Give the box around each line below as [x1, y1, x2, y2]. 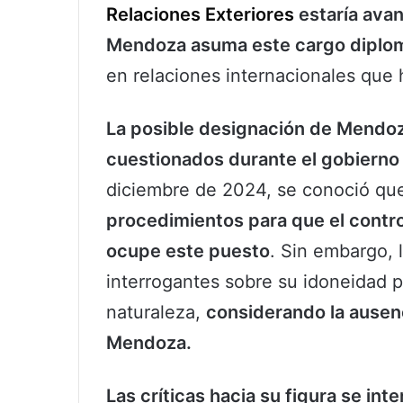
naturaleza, [106, 301, 206, 324]
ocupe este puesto [106, 240, 270, 263]
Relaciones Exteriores [106, 4, 294, 26]
